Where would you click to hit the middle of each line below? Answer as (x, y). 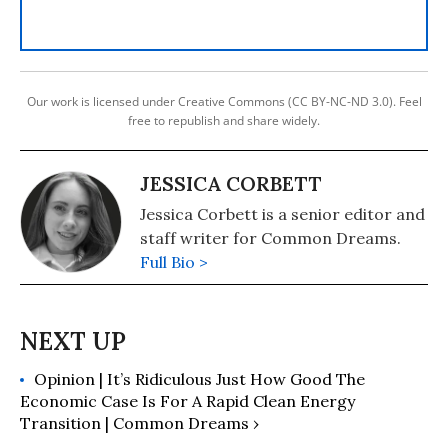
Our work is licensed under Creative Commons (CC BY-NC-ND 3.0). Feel (224, 102)
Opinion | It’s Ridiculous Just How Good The (199, 379)
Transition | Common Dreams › (139, 423)
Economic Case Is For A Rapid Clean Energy (187, 401)
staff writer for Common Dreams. (270, 238)
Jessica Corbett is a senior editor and (282, 214)
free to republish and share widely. (224, 121)
